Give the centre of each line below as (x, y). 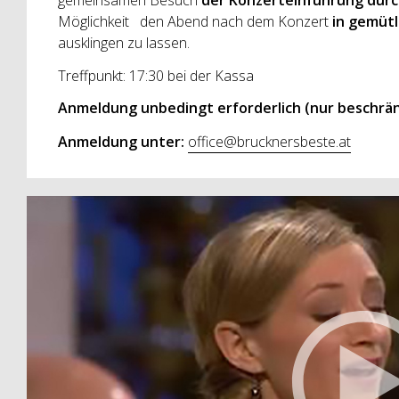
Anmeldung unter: (122, 141)
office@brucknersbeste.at (269, 141)
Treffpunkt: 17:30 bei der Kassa (155, 75)
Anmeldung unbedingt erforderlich (179, 108)
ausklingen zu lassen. (123, 43)
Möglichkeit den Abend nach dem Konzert (195, 22)
